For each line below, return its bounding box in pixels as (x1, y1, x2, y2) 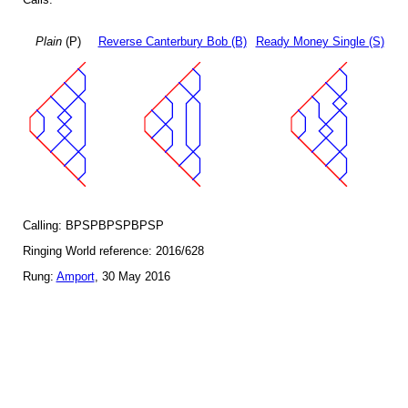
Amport (56, 270, 95, 284)
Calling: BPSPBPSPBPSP (22, 219, 164, 233)
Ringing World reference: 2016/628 (22, 244, 204, 259)
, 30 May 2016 (94, 270, 170, 284)
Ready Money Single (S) (255, 35, 384, 49)
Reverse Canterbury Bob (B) (97, 35, 247, 49)
